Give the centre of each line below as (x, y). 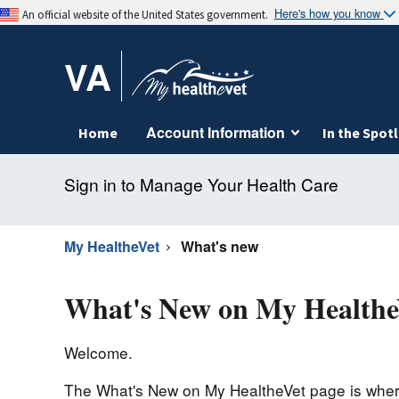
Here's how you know (327, 12)
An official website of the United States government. (145, 14)
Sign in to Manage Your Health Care (201, 184)
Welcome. (98, 352)
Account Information (216, 133)
